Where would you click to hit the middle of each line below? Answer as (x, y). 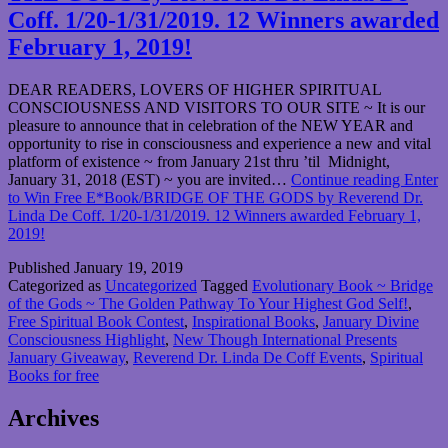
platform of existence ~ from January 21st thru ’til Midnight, (199, 161)
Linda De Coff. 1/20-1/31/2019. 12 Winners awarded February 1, (214, 215)
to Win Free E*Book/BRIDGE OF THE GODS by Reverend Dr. (215, 197)
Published (41, 267)
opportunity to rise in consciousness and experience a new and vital (219, 143)
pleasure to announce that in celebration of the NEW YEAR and (210, 125)
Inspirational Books (253, 321)
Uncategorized (151, 285)
